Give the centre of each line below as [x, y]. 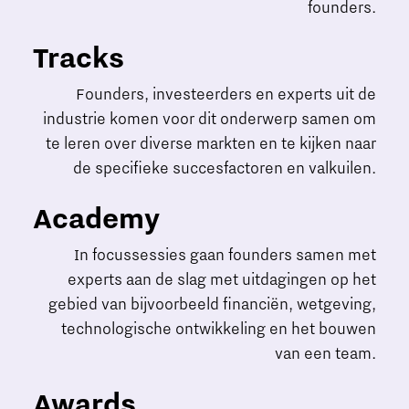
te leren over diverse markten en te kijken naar [211, 144]
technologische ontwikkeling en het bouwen [219, 329]
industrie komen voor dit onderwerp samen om [210, 119]
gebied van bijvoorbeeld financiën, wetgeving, [212, 304]
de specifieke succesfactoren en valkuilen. [225, 168]
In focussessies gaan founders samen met [225, 255]
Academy [96, 219]
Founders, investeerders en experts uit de [226, 94]
